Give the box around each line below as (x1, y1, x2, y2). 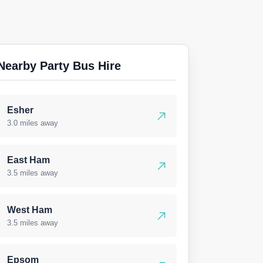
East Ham (7, 155, 50, 165)
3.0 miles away (7, 119, 58, 127)
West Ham (7, 205, 52, 215)
